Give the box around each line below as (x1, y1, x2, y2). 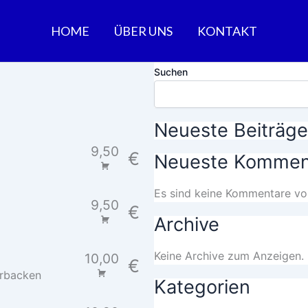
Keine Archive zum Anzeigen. (154, 249, 304, 263)
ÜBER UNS (114, 23, 173, 38)
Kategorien (154, 276, 250, 299)
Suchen (154, 66, 188, 78)
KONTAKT (197, 23, 257, 38)
